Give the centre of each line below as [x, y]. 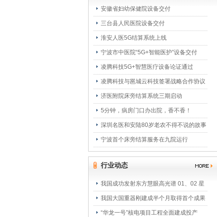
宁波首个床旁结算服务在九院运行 [144, 139]
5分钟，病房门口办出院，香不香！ [146, 110]
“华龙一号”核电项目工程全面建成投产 [149, 213]
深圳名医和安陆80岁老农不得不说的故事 [154, 125]
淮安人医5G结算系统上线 [134, 38]
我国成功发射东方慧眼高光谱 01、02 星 [153, 184]
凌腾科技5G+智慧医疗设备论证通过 [147, 67]
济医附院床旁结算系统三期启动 [141, 96]
